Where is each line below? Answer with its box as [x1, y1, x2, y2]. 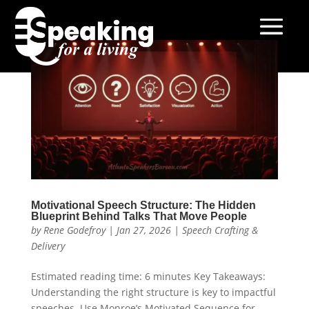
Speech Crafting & [181, 223, 258, 237]
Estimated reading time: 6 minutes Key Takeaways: [30, 269, 266, 283]
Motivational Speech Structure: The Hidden [30, 199, 256, 211]
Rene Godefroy [43, 223, 106, 237]
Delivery [30, 239, 65, 252]
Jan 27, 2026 [116, 223, 171, 237]
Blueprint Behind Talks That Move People [30, 210, 247, 222]
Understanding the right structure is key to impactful [30, 285, 276, 299]
